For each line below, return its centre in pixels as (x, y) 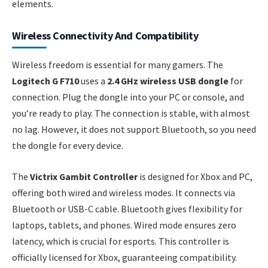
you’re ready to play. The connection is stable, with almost (131, 113)
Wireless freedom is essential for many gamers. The (118, 65)
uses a (93, 81)
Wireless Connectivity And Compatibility (105, 36)
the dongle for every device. (68, 146)
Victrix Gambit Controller (84, 176)
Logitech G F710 (45, 81)
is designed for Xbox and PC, (195, 176)
